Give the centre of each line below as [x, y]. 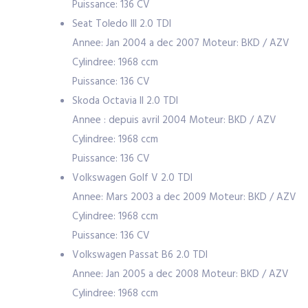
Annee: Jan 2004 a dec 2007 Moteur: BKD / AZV [181, 43]
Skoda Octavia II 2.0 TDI [125, 101]
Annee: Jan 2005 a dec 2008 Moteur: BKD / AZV [180, 274]
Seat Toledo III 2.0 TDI [122, 24]
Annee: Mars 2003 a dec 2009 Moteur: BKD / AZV [184, 197]
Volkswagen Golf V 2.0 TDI [132, 178]
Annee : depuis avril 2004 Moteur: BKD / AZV [174, 120]
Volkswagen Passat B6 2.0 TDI [140, 255]
